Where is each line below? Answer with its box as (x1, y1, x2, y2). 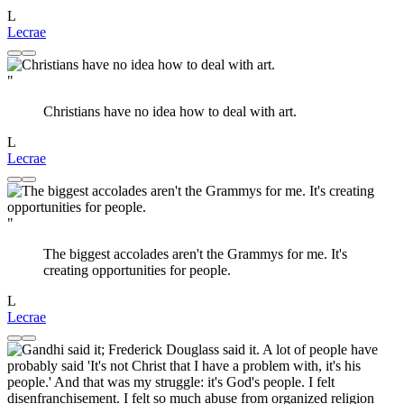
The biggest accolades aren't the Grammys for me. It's (43, 246, 347, 262)
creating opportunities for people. (43, 262, 231, 279)
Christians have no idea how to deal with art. (43, 104, 297, 120)
